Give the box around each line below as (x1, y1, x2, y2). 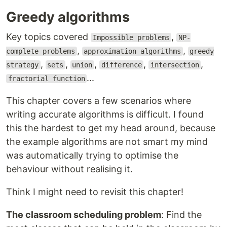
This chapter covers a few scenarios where (6, 95, 191, 106)
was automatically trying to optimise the (6, 150, 178, 161)
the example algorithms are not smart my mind (6, 136, 208, 147)
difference (101, 61, 142, 69)
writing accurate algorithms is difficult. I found (6, 109, 204, 120)
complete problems (6, 47, 75, 55)
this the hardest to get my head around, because (6, 123, 215, 133)
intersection (150, 61, 199, 69)
